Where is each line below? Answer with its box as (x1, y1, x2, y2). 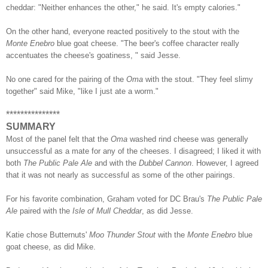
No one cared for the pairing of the (6, 74, 126, 84)
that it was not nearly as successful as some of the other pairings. (6, 170, 235, 179)
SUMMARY (6, 121, 56, 132)
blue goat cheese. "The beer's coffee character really (54, 38, 239, 48)
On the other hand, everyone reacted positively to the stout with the (6, 26, 239, 36)
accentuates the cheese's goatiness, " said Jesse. (6, 50, 181, 60)
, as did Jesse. (142, 206, 193, 215)
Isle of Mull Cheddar (72, 206, 142, 215)
